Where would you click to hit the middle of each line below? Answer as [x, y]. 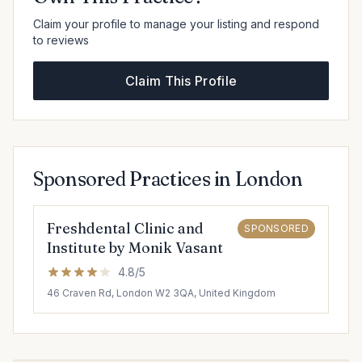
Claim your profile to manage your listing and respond [176, 24]
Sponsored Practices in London [168, 179]
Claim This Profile [181, 81]
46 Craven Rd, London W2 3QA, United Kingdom [161, 293]
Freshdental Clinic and [125, 228]
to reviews [61, 40]
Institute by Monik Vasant [135, 248]
